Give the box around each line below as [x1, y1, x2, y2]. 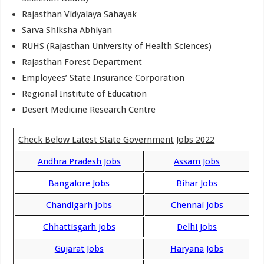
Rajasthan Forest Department [22, 57, 143, 67]
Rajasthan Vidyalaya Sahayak [22, 9, 137, 19]
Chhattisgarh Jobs [42, 222, 115, 232]
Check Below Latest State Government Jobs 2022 [18, 134, 215, 145]
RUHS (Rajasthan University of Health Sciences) [22, 41, 212, 51]
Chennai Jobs [170, 200, 223, 210]
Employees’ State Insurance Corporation [22, 72, 185, 83]
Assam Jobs [174, 156, 220, 167]
